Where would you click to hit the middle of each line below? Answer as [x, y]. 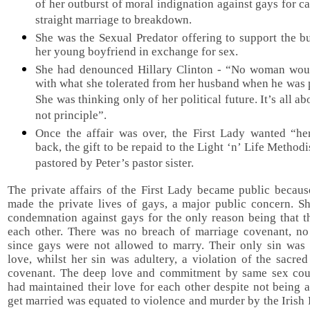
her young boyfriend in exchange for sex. [137, 52]
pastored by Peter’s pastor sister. [115, 164]
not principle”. [71, 116]
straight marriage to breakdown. [113, 20]
